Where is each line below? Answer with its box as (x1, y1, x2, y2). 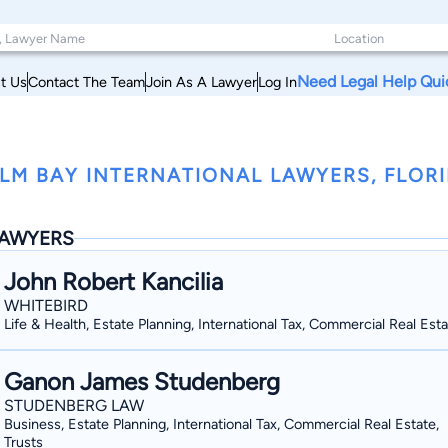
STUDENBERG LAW (4, 396, 144, 415)
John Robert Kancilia (4, 267, 223, 296)
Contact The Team (28, 72, 145, 91)
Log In (258, 72, 297, 91)
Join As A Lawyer (146, 72, 257, 91)
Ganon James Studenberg (4, 367, 280, 396)
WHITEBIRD (4, 296, 88, 315)
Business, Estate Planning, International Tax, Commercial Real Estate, (4, 415, 439, 433)
